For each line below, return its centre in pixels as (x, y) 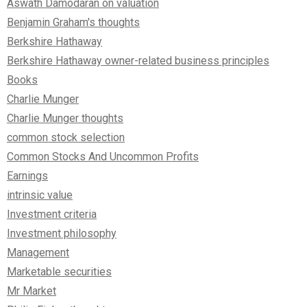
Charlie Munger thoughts (65, 119)
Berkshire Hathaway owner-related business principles (138, 61)
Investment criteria (52, 214)
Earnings (27, 176)
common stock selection (66, 138)
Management (38, 253)
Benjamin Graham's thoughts (73, 23)
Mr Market (32, 291)
